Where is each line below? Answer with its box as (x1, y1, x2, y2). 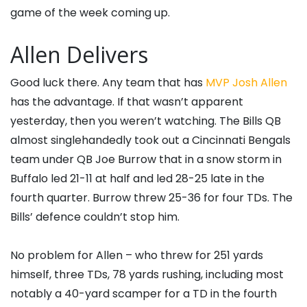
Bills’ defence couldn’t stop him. (10, 208, 180, 225)
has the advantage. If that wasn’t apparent (10, 93, 243, 110)
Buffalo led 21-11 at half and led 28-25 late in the (10, 170, 265, 186)
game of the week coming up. (10, 4, 170, 21)
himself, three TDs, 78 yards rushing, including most (10, 266, 284, 282)
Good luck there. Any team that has (10, 74, 206, 90)
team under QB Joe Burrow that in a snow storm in (10, 151, 282, 167)
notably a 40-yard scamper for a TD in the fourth (10, 285, 277, 302)
